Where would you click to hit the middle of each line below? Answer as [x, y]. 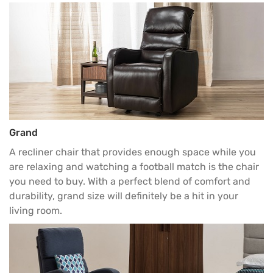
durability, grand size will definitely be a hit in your [124, 196]
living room [34, 211]
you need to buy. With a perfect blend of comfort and [130, 182]
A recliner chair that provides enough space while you [133, 152]
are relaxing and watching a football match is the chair [134, 167]
